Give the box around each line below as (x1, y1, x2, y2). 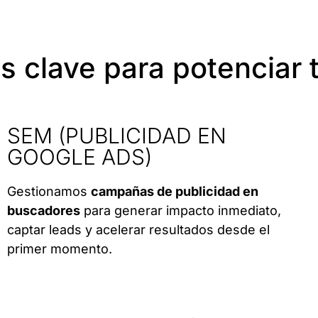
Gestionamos (6, 184, 91, 199)
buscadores (6, 203, 80, 219)
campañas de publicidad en (90, 184, 258, 199)
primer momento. (6, 241, 112, 257)
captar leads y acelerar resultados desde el (6, 222, 270, 238)
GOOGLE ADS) (6, 144, 152, 170)
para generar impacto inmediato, (79, 203, 281, 219)
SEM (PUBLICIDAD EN (6, 123, 226, 149)
